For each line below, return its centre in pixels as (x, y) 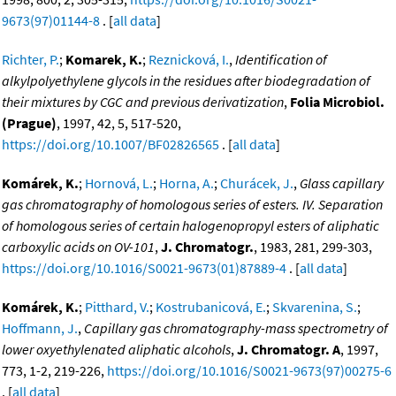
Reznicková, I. (189, 60)
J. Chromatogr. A (289, 350)
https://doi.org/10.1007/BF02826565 (110, 145)
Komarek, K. (104, 60)
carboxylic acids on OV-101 (78, 247)
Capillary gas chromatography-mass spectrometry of (236, 328)
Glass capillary (342, 183)
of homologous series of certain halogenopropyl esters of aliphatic (190, 226)
